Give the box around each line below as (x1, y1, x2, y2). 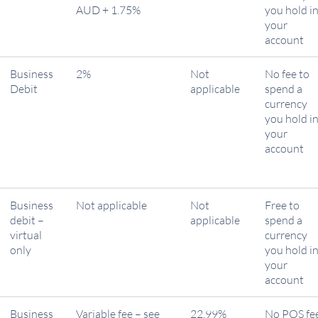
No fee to (265, 67, 309, 81)
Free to (265, 198, 300, 212)
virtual (10, 228, 42, 242)
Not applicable (76, 198, 149, 212)
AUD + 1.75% (76, 3, 141, 17)
